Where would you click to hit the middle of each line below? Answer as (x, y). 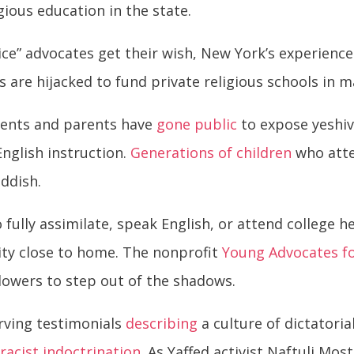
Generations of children (211, 153)
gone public (197, 124)
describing (162, 324)
